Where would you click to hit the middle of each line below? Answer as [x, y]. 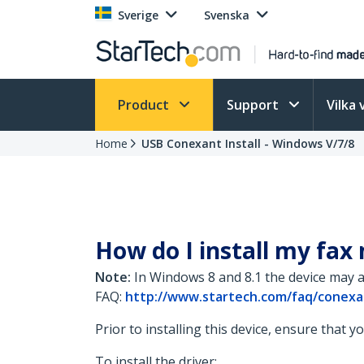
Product [145, 105]
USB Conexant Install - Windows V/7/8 [248, 143]
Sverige [138, 15]
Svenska [227, 15]
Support [254, 105]
